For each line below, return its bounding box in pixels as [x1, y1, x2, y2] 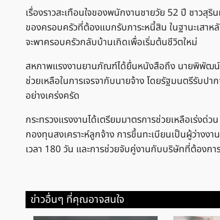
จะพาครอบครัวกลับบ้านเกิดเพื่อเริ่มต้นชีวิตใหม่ [26, 35, 197, 50]
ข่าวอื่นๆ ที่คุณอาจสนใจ [30, 192, 124, 208]
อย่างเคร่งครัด [26, 88, 80, 103]
